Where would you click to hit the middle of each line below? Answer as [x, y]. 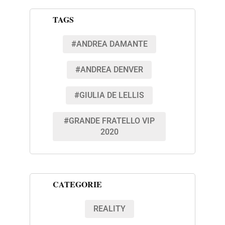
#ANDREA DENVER [109, 70]
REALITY [109, 209]
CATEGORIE [77, 184]
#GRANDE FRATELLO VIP [109, 121]
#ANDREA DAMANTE [109, 44]
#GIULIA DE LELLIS [109, 96]
